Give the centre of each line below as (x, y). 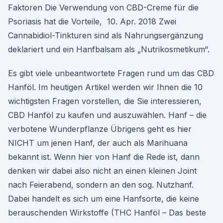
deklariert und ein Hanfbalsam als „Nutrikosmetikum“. (109, 49)
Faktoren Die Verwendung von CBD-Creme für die (103, 7)
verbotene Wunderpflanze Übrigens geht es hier (100, 129)
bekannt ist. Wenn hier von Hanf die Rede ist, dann (104, 157)
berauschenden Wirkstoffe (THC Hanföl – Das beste (107, 213)
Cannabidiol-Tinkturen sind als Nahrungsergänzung (106, 35)
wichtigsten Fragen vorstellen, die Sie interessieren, (105, 101)
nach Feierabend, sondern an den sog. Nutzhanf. (101, 185)
